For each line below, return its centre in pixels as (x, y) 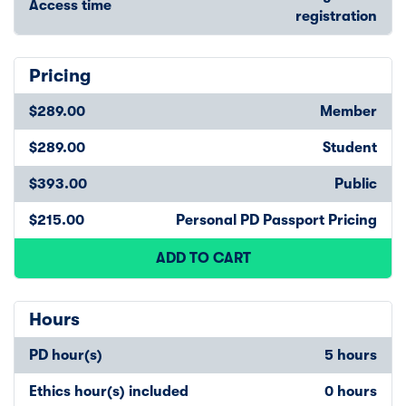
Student (350, 147)
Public (356, 184)
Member (348, 111)
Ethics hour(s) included (109, 391)
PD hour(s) (66, 355)
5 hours (351, 355)
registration (336, 16)
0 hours (351, 391)
